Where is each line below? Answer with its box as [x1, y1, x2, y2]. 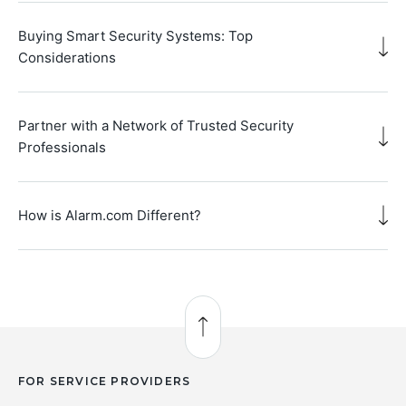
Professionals [18, 138, 106, 156]
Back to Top [201, 327, 285, 345]
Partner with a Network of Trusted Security [18, 116, 294, 134]
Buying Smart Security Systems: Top [18, 26, 253, 44]
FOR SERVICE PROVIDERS [18, 373, 191, 388]
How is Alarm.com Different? [18, 206, 201, 224]
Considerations [18, 48, 116, 66]
